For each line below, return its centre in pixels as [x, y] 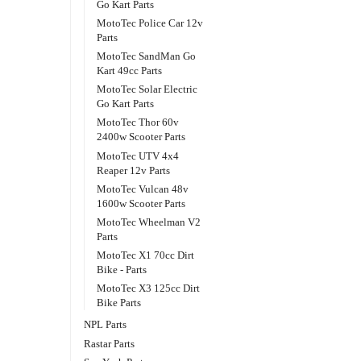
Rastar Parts [109, 343]
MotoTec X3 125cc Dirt [149, 288]
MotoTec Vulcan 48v [143, 189]
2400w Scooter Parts [141, 137]
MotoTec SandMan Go [147, 56]
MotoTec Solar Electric [147, 89]
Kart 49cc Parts [130, 71]
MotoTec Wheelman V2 [149, 222]
